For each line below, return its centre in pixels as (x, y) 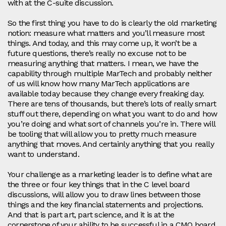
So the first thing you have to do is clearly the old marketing (112, 23)
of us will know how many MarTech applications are (98, 84)
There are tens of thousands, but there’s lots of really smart (112, 104)
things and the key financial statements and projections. (105, 205)
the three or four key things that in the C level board (99, 185)
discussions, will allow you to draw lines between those (104, 195)
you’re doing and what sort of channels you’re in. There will (111, 124)
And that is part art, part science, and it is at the (91, 215)
